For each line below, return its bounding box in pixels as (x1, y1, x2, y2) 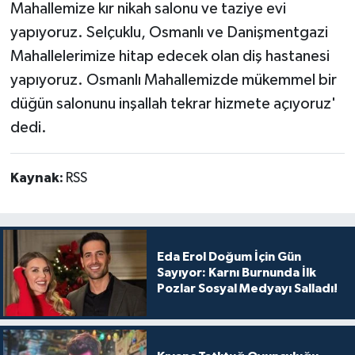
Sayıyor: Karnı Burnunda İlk (156, 266, 316, 280)
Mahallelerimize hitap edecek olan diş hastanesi (10, 48, 330, 65)
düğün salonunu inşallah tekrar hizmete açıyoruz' (10, 96, 336, 113)
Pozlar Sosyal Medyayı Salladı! (156, 282, 338, 296)
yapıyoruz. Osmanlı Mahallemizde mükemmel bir (10, 72, 337, 89)
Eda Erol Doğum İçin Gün (156, 250, 301, 264)
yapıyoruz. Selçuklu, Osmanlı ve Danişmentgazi (10, 25, 328, 41)
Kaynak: (10, 171, 66, 186)
